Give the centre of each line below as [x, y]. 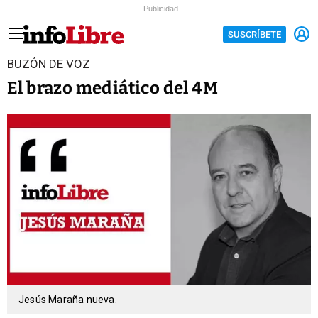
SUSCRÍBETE [254, 34]
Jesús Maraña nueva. [68, 300]
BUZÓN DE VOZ [49, 64]
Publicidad [161, 9]
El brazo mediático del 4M [113, 88]
